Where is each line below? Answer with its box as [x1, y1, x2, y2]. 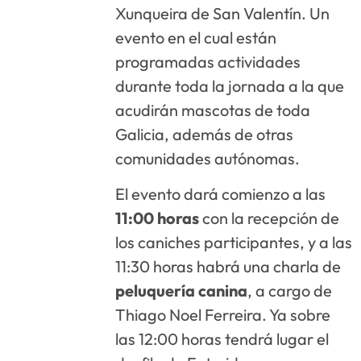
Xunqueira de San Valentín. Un [115, 3, 330, 23]
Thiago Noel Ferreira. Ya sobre [115, 305, 331, 326]
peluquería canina [115, 280, 248, 301]
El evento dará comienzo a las [115, 184, 326, 205]
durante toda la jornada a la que [115, 76, 345, 96]
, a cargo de [247, 280, 333, 301]
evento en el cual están [115, 27, 277, 48]
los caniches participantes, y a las [115, 232, 353, 253]
